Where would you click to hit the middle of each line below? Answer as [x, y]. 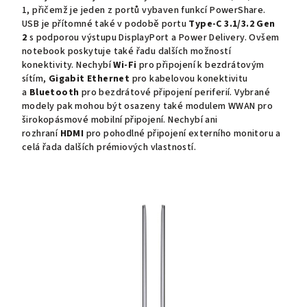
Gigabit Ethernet [89, 78]
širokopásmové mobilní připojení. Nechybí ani [120, 120]
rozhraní [40, 133]
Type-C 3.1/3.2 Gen [232, 24]
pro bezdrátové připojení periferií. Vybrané [176, 92]
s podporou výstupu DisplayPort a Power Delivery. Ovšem [154, 37]
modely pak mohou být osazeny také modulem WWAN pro [147, 106]
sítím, [34, 78]
